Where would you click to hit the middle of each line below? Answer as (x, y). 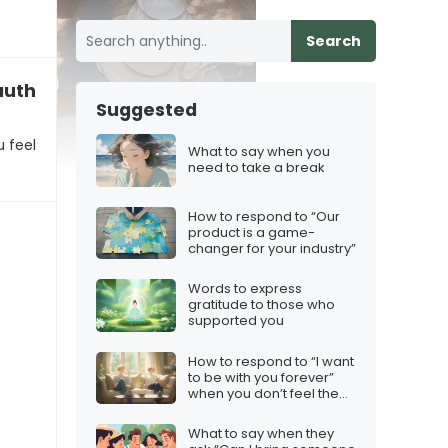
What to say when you (259, 152)
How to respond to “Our (264, 216)
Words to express (245, 289)
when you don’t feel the (263, 393)
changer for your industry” (272, 248)
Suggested (146, 110)
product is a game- (251, 232)
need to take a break (256, 168)
